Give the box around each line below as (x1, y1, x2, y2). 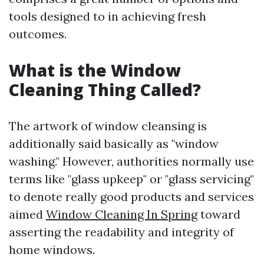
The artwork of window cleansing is (9, 118, 207, 133)
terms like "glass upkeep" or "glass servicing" (9, 171, 254, 186)
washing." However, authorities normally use (9, 154, 254, 169)
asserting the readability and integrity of (9, 225, 234, 239)
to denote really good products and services (9, 189, 254, 204)
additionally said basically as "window (9, 136, 219, 151)
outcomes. (9, 27, 67, 41)
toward (197, 207, 240, 222)
